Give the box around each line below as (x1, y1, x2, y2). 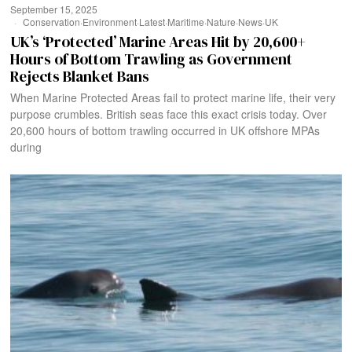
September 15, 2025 (10, 2, 98, 16)
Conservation (23, 14, 81, 28)
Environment (82, 14, 137, 28)
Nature (207, 14, 236, 28)
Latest (139, 14, 166, 28)
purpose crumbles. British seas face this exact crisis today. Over (10, 105, 328, 122)
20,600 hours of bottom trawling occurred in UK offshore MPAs (10, 122, 321, 138)
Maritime (167, 14, 205, 28)
